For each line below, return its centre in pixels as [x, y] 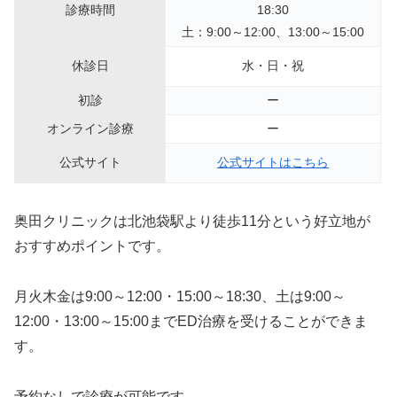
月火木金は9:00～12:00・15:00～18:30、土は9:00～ [180, 296]
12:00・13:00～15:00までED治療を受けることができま [191, 321]
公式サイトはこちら [273, 163]
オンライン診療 [90, 129]
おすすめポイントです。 [92, 246]
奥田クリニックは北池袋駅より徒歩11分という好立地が [192, 222]
